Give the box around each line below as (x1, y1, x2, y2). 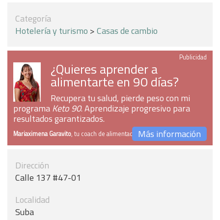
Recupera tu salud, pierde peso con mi (51, 91, 190, 105)
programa (13, 102, 52, 115)
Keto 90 (52, 102, 81, 115)
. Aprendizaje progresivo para (81, 102, 190, 115)
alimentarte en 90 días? (51, 72, 179, 91)
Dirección (15, 159, 49, 172)
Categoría (15, 12, 51, 25)
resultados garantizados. (13, 112, 105, 125)
